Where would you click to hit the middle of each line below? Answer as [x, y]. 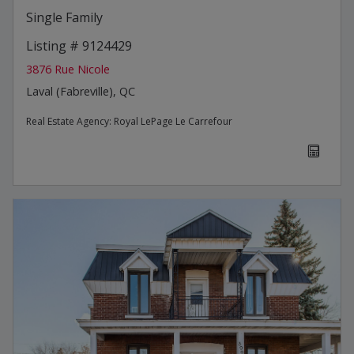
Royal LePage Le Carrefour [173, 121]
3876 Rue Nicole [68, 69]
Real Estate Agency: [70, 121]
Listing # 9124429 [79, 45]
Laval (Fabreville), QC [81, 91]
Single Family [64, 17]
